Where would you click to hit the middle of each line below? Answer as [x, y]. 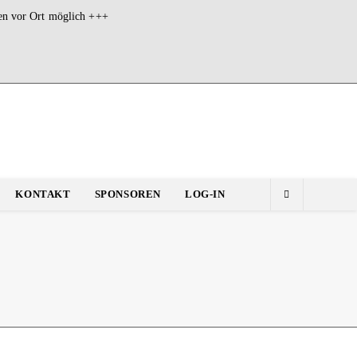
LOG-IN [205, 194]
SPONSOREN [128, 194]
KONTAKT [43, 194]
